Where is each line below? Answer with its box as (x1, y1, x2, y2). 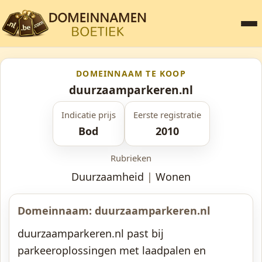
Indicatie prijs (61, 109, 116, 120)
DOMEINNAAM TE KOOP (76, 68, 186, 79)
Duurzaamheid (71, 170, 144, 184)
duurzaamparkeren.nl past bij (18, 226, 164, 240)
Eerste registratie (133, 109, 201, 120)
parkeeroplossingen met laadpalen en (18, 243, 206, 257)
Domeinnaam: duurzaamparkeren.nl (18, 204, 210, 218)
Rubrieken (111, 152, 151, 164)
